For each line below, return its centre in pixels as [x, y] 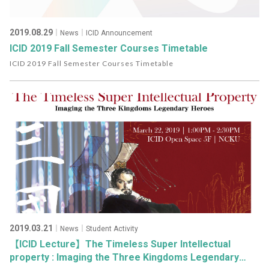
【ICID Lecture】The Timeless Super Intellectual [120, 244]
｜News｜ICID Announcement [103, 33]
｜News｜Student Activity [95, 229]
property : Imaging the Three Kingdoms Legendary [124, 257]
